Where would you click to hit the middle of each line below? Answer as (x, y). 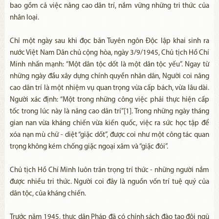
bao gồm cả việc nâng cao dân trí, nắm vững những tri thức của (109, 6)
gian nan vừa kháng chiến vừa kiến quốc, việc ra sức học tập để (109, 124)
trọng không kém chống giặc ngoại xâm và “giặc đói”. (89, 147)
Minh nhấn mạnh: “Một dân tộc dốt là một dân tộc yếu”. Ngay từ (109, 65)
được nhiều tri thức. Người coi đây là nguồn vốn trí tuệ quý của (109, 182)
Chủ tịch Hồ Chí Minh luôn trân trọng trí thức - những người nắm (109, 171)
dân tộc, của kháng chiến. (48, 194)
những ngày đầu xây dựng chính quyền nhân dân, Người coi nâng (109, 77)
